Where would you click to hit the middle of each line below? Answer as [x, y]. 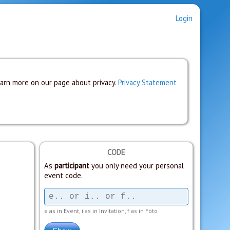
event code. [63, 175]
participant [72, 165]
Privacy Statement [147, 82]
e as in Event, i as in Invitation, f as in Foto [101, 210]
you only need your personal [136, 165]
